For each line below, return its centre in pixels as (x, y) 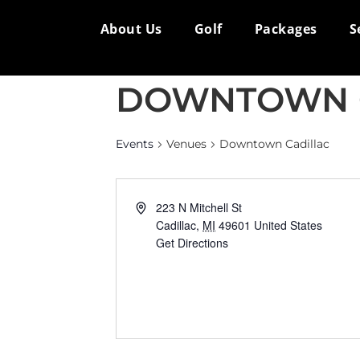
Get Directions (192, 243)
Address (156, 207)
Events (135, 144)
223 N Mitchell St (199, 207)
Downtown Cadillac (274, 144)
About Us (131, 29)
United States (288, 225)
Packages (286, 29)
